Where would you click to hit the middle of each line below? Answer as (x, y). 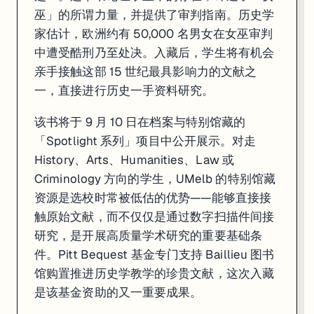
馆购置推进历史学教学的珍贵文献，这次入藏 (155, 273)
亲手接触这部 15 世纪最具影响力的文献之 (146, 71)
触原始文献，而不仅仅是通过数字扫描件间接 (155, 217)
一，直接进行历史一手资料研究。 (124, 90)
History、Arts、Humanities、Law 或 (134, 160)
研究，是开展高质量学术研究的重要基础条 (148, 235)
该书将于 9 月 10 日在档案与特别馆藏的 (140, 122)
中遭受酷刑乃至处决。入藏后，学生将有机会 (155, 53)
